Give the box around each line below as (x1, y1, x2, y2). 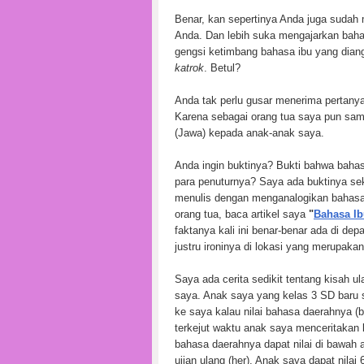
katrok (175, 61, 204, 74)
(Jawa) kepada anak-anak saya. (175, 126, 324, 139)
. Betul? (204, 61, 240, 74)
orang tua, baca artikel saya (175, 207, 309, 220)
